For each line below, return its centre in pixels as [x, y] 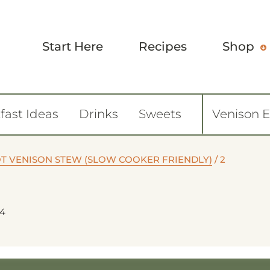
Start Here [73, 46]
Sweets [160, 114]
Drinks [99, 114]
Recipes [163, 46]
